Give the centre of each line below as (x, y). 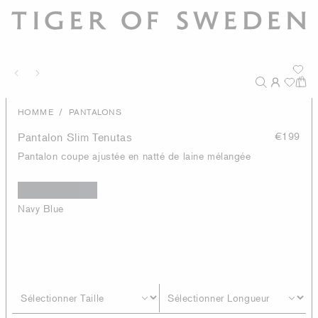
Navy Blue (41, 208)
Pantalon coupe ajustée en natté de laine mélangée (135, 156)
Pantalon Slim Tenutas (75, 137)
